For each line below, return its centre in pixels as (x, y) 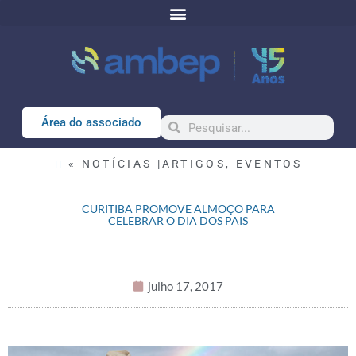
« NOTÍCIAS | (115, 164)
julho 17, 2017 (186, 286)
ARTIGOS (193, 164)
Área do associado (91, 122)
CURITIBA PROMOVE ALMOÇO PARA (178, 209)
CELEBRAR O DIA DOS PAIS (178, 221)
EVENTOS (269, 164)
